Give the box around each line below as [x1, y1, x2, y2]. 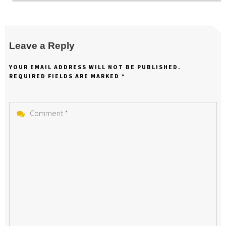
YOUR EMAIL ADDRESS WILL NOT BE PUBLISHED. [9, 63, 181, 71]
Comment [9, 104, 42, 115]
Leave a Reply [9, 40, 75, 51]
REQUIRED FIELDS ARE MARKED [9, 72, 122, 80]
